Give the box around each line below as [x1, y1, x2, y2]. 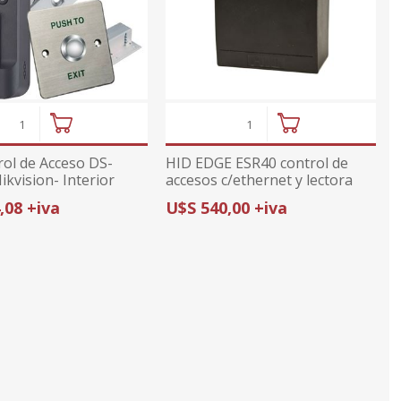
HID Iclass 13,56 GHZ [166, 186, 305, 207]
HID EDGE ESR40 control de [166, 152, 349, 173]
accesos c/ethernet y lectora [166, 169, 354, 190]
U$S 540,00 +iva [166, 196, 288, 218]
